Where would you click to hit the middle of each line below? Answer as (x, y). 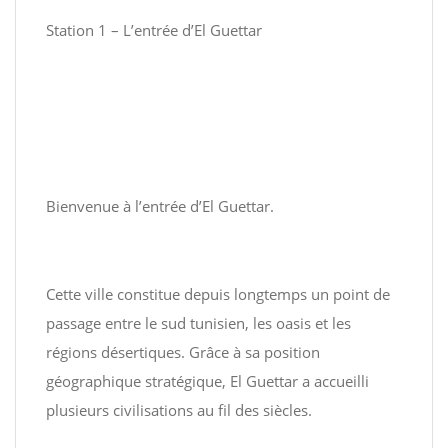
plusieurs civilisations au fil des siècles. (179, 410)
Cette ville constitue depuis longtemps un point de (218, 294)
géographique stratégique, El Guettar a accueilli (207, 381)
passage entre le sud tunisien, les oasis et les (198, 323)
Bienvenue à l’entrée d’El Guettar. (160, 206)
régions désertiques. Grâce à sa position (183, 352)
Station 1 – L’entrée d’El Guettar (154, 30)
